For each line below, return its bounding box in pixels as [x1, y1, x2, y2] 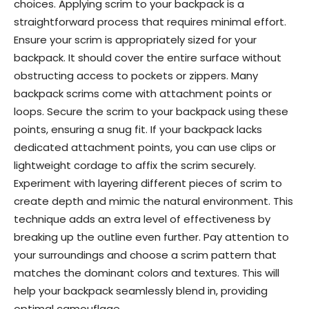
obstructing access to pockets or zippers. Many [14, 68, 258, 83]
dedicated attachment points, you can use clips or [14, 139, 276, 154]
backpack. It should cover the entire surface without [14, 50, 281, 65]
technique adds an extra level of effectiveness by [14, 211, 270, 226]
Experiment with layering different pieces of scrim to [14, 175, 282, 190]
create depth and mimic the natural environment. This [14, 193, 293, 208]
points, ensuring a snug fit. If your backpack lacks [14, 121, 262, 137]
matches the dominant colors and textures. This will [14, 265, 279, 280]
